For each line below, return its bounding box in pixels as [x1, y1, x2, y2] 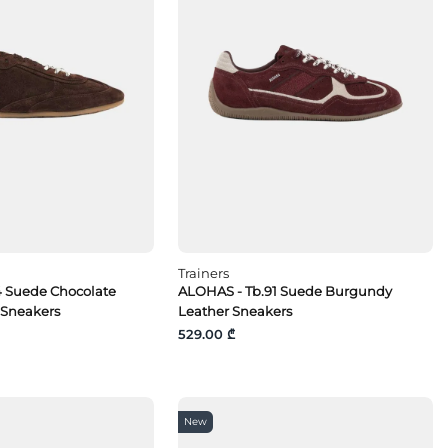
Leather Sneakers [178, 303, 293, 320]
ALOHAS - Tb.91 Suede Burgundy [178, 283, 393, 300]
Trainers [178, 265, 230, 282]
